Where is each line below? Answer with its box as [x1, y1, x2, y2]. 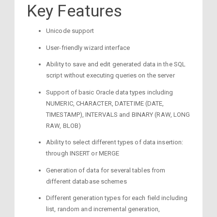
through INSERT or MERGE [46, 150, 120, 157]
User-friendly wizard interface [46, 44, 130, 51]
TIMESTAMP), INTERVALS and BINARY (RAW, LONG [46, 110, 190, 118]
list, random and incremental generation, [46, 205, 160, 213]
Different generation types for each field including [46, 194, 188, 201]
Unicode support [46, 27, 94, 34]
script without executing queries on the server [46, 72, 175, 79]
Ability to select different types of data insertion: [46, 139, 184, 146]
